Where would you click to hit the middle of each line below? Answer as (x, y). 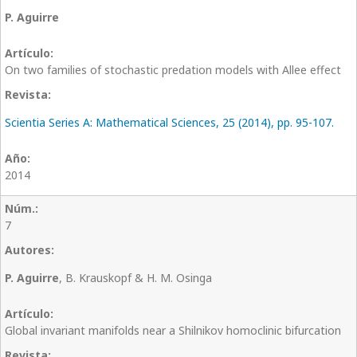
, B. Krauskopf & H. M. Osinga (135, 278)
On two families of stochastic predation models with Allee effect (173, 70)
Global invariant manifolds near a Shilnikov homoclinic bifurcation (173, 331)
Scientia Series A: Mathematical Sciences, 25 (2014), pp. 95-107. (169, 123)
